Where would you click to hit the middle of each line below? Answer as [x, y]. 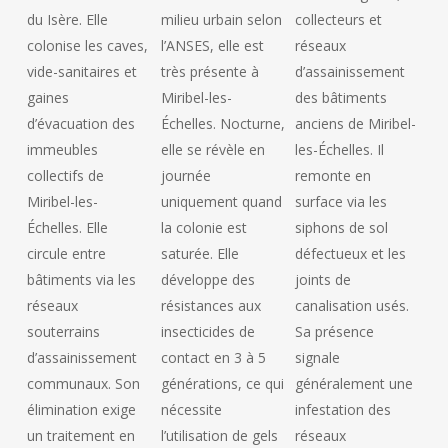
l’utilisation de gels [219, 435]
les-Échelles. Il [339, 149]
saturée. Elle [200, 253]
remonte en [332, 175]
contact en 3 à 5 [213, 357]
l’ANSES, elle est [212, 45]
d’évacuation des [81, 123]
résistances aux [211, 305]
